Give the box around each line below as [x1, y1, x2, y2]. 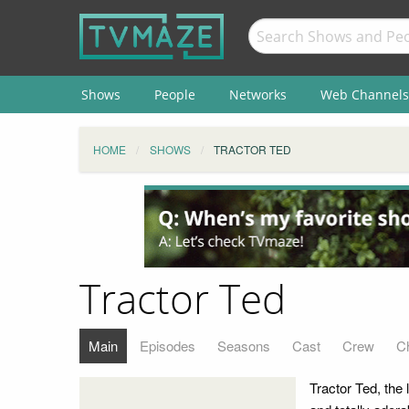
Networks [228, 85, 287, 103]
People [153, 85, 195, 103]
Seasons [217, 335, 270, 355]
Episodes [140, 335, 195, 355]
